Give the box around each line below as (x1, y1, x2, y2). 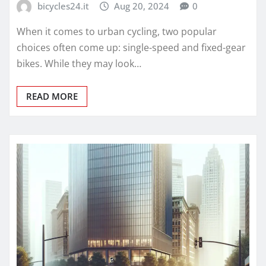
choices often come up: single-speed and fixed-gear (17, 41, 246, 55)
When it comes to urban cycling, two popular (17, 25, 217, 39)
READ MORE (26, 90, 78, 103)
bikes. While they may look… (17, 57, 141, 71)
